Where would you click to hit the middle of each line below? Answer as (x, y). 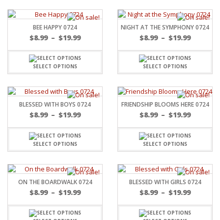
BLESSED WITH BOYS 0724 (55, 105)
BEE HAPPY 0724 (55, 27)
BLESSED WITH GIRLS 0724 (165, 182)
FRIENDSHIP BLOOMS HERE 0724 (165, 105)
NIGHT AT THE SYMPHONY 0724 (165, 27)
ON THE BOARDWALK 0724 (55, 182)
